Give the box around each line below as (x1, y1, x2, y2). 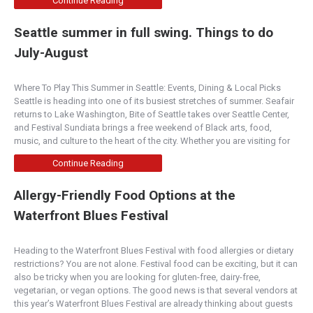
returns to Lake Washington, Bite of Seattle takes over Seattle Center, (14, 109, 289, 120)
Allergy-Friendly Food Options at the (14, 187, 235, 204)
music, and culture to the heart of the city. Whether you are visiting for (14, 136, 292, 147)
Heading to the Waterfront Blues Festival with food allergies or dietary (14, 245, 293, 256)
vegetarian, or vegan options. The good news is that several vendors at (14, 285, 298, 296)
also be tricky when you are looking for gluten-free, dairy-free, (14, 272, 261, 283)
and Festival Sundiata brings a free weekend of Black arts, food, (14, 122, 272, 133)
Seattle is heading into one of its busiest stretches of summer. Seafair (14, 96, 294, 107)
